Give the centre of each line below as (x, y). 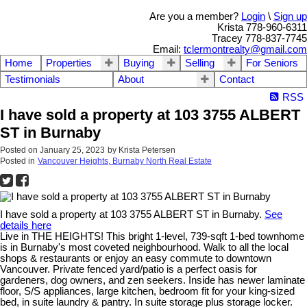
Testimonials (33, 79)
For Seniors (272, 63)
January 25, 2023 (72, 150)
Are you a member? (195, 16)
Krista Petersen (147, 150)
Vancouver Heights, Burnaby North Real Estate (125, 161)
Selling (200, 63)
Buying (138, 63)
